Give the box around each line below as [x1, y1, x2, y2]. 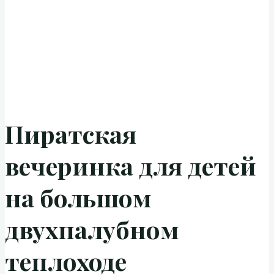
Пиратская [5, 117, 136, 150]
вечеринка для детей [5, 149, 256, 182]
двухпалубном [5, 213, 179, 246]
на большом [5, 181, 152, 214]
